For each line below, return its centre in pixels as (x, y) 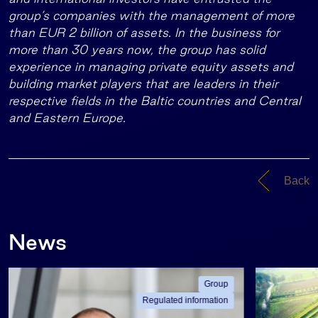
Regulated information (185, 300)
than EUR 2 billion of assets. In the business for (144, 32)
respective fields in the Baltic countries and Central (155, 100)
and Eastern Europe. (67, 117)
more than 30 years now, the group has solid (137, 49)
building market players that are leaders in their (143, 83)
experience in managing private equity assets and (151, 66)
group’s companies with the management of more (152, 15)
